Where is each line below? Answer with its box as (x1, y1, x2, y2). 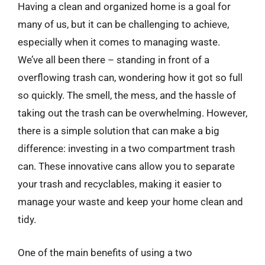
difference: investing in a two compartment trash (18, 143, 235, 154)
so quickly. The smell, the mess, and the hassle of (18, 89, 236, 101)
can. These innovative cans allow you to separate (18, 160, 235, 172)
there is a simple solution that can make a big (18, 125, 219, 137)
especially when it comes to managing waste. (18, 36, 220, 48)
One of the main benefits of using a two (18, 246, 192, 258)
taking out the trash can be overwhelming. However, (18, 107, 247, 119)
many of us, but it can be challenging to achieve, (18, 18, 229, 30)
